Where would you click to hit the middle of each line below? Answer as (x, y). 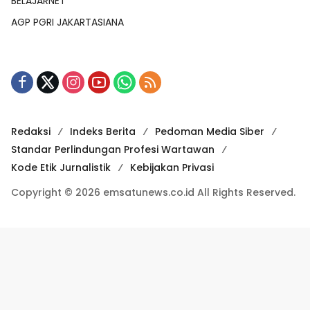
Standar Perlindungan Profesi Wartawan (113, 150)
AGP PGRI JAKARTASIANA (67, 22)
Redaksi (31, 132)
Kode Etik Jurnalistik (61, 168)
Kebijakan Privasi (172, 168)
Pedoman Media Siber (210, 132)
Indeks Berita (103, 132)
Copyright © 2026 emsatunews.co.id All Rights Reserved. (153, 193)
